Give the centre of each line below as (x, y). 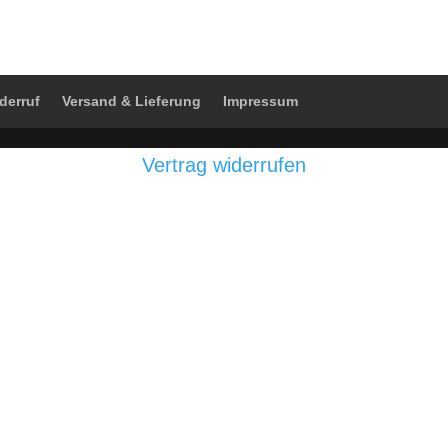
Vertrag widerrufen (224, 165)
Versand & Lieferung (132, 101)
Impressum (261, 101)
